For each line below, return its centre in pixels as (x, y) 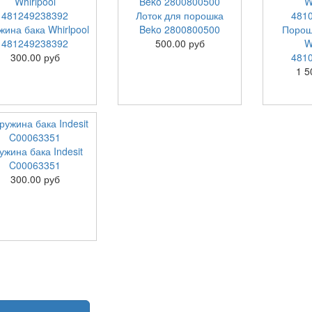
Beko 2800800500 (180, 29)
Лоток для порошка (180, 15)
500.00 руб (180, 43)
